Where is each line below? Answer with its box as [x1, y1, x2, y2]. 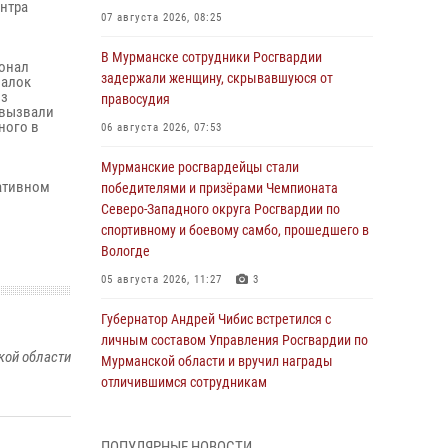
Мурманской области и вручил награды [101, 353, 333, 369]
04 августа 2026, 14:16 [101, 404, 222, 417]
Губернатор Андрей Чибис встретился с [101, 311, 331, 327]
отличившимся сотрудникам [101, 374, 267, 390]
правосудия [101, 91, 170, 107]
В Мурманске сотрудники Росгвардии [101, 49, 322, 65]
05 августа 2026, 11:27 [101, 273, 222, 286]
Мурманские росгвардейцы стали [101, 159, 299, 175]
